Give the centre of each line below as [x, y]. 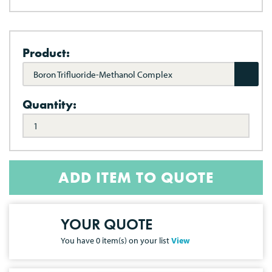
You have [78, 240]
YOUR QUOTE [107, 224]
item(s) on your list [136, 240]
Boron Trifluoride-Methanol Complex [103, 74]
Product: [46, 53]
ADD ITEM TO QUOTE [136, 178]
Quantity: [49, 104]
